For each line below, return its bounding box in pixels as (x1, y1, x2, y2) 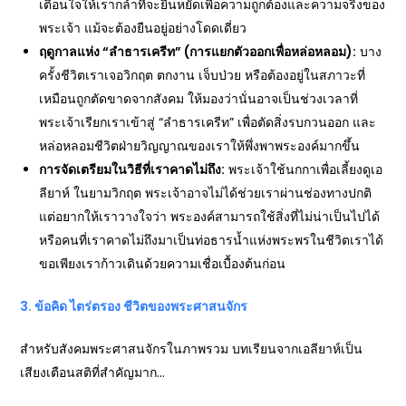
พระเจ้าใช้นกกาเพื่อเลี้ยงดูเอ (225, 160, 383, 179)
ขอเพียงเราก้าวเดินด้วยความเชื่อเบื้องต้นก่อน (39, 255, 286, 273)
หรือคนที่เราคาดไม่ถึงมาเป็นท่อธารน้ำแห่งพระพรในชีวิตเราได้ (39, 231, 384, 249)
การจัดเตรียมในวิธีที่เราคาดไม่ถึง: (39, 160, 226, 179)
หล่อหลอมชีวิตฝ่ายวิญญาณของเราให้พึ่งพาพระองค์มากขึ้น (39, 137, 361, 155)
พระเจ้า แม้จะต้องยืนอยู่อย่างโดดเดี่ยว (39, 19, 247, 37)
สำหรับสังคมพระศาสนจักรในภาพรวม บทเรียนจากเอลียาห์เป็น (20, 340, 363, 358)
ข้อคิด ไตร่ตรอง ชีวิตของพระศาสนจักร (34, 297, 248, 315)
